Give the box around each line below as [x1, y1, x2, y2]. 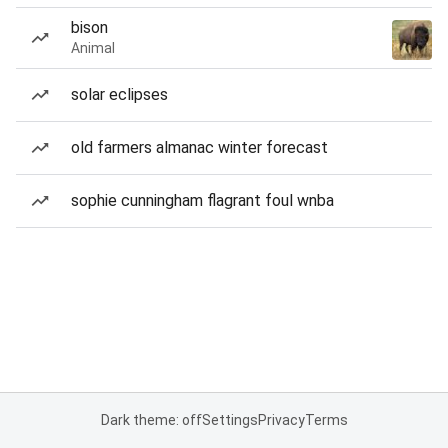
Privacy [257, 412, 305, 428]
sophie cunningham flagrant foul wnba [71, 191, 334, 210]
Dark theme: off [100, 412, 202, 428]
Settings [201, 412, 258, 428]
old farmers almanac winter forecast [71, 138, 328, 157]
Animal [71, 40, 115, 56]
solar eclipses [71, 85, 168, 104]
